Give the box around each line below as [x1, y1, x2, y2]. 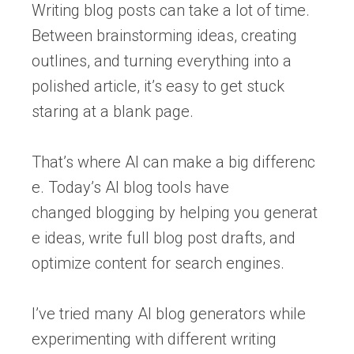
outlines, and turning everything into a [32, 51, 292, 70]
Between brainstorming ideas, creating [32, 26, 297, 45]
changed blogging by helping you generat [32, 203, 318, 222]
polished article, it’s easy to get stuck [32, 77, 284, 96]
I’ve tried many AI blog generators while [32, 304, 306, 323]
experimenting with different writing [32, 330, 277, 348]
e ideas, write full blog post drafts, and [32, 228, 296, 247]
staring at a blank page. [32, 102, 194, 121]
